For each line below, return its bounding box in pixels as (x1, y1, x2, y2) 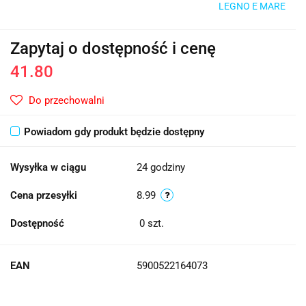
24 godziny (137, 161, 185, 173)
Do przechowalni (29, 94, 105, 107)
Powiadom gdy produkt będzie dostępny (24, 125, 204, 138)
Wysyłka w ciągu (10, 161, 86, 173)
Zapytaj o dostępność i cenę (10, 38, 216, 58)
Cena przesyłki (10, 189, 77, 201)
